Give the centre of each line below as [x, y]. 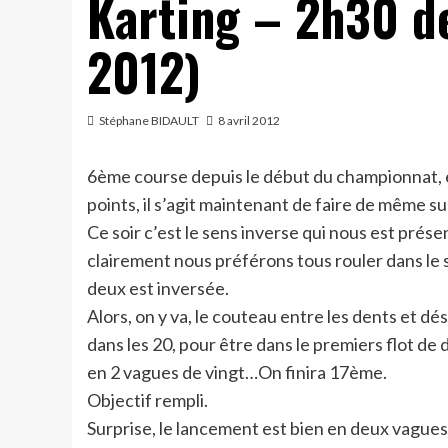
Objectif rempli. [147, 400]
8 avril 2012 [249, 120]
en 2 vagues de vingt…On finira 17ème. [237, 372]
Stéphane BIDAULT [149, 120]
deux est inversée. [158, 288]
